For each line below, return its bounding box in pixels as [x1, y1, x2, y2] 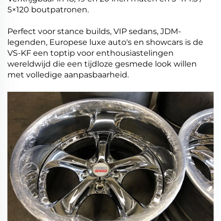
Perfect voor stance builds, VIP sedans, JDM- [7, 27, 181, 37]
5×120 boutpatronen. [7, 5, 89, 15]
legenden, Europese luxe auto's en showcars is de [7, 37, 203, 47]
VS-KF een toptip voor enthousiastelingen [7, 48, 174, 58]
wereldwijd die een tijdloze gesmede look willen [7, 59, 197, 69]
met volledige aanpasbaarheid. [7, 70, 129, 80]
